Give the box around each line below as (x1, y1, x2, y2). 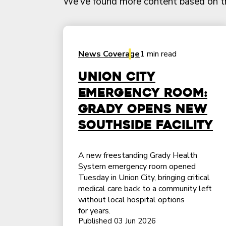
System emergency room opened (78, 160, 196, 172)
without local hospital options (78, 194, 185, 205)
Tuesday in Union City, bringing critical (78, 172, 210, 183)
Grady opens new (78, 100, 207, 117)
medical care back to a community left (78, 183, 212, 194)
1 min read (140, 48, 177, 60)
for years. (78, 205, 110, 216)
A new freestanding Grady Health (78, 149, 197, 161)
